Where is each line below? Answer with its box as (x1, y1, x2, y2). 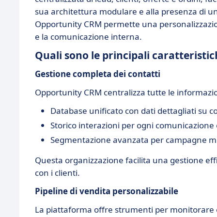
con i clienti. (35, 167, 80, 178)
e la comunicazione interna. (35, 31, 142, 42)
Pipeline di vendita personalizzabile (35, 186, 178, 197)
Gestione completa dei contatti (35, 68, 160, 79)
